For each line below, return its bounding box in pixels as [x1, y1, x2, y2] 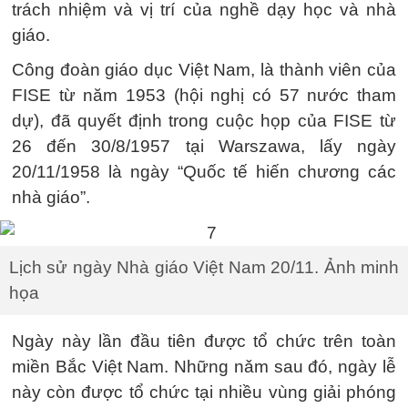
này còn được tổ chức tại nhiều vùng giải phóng [12, 382, 396, 402]
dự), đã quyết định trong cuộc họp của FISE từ [12, 111, 396, 130]
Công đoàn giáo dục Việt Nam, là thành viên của [12, 60, 396, 79]
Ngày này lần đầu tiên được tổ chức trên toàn [12, 331, 396, 351]
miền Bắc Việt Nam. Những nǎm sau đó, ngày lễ [12, 356, 396, 376]
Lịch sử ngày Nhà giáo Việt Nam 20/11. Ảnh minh [9, 257, 399, 277]
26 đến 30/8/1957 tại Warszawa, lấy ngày [12, 137, 396, 156]
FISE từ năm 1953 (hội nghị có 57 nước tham [12, 86, 396, 105]
